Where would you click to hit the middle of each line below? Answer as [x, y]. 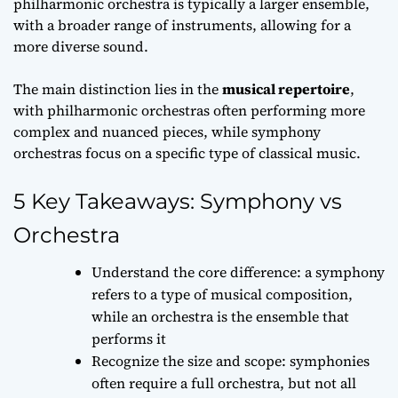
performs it [129, 338]
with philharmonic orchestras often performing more [189, 110]
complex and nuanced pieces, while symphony [167, 131]
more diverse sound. [81, 46]
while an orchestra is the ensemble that [220, 316]
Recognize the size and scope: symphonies [231, 360]
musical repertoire [286, 88]
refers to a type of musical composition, [222, 294]
